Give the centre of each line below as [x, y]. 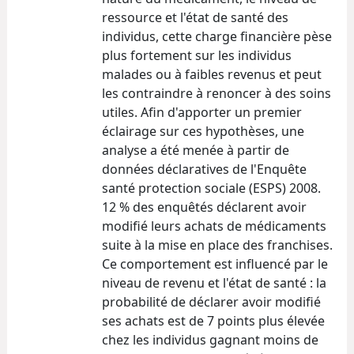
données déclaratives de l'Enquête [204, 169]
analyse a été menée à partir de [196, 150]
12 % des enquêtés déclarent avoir [204, 207]
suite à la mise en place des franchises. [217, 245]
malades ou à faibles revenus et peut [212, 74]
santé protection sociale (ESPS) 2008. [211, 188]
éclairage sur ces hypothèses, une [203, 131]
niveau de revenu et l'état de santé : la [214, 282]
